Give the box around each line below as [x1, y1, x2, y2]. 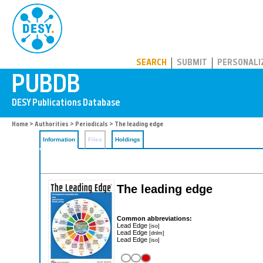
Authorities [35, 122, 69, 128]
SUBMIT [177, 59, 207, 68]
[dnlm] [149, 229, 164, 236]
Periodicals [75, 122, 108, 128]
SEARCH [136, 59, 167, 68]
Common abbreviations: [117, 214, 192, 222]
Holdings [115, 136, 140, 143]
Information [43, 136, 75, 143]
